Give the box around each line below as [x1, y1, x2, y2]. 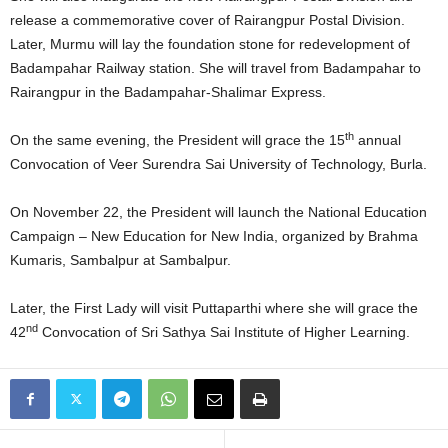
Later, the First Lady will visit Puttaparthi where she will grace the [10, 300, 418, 316]
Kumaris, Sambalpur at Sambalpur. [10, 252, 231, 268]
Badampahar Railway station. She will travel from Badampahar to [10, 60, 421, 76]
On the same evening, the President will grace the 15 [10, 132, 345, 148]
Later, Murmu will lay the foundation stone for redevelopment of [10, 36, 410, 52]
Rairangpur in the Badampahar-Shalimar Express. [10, 84, 326, 100]
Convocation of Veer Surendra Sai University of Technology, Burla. [10, 156, 427, 172]
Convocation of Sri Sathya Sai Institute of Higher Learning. [38, 324, 410, 340]
